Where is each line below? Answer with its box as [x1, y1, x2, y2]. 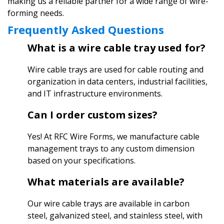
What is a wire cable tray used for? [27, 41, 205, 54]
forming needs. [7, 7, 64, 18]
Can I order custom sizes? [27, 108, 157, 121]
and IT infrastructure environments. [27, 88, 162, 99]
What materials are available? [27, 175, 184, 188]
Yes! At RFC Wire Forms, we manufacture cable [27, 131, 199, 142]
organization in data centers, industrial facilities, [27, 76, 207, 87]
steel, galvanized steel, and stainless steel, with [27, 210, 202, 221]
